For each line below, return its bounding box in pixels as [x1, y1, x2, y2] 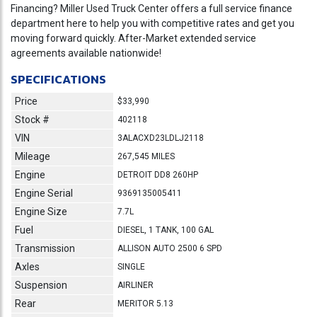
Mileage [15, 150, 50, 162]
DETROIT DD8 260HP [117, 169, 198, 180]
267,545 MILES [117, 151, 175, 161]
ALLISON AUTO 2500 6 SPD [117, 243, 222, 253]
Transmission [15, 242, 75, 254]
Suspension [15, 279, 67, 291]
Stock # [15, 113, 50, 125]
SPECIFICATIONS [11, 69, 106, 88]
